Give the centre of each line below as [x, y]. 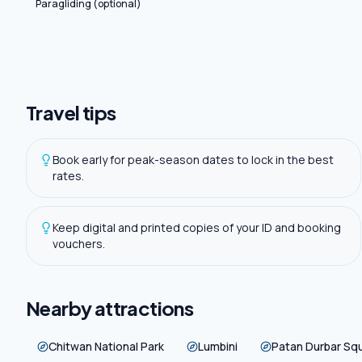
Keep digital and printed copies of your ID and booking [197, 227]
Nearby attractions [110, 308]
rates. [68, 176]
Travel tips [71, 112]
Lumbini [218, 346]
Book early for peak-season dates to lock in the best [193, 160]
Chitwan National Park [106, 346]
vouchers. [79, 244]
